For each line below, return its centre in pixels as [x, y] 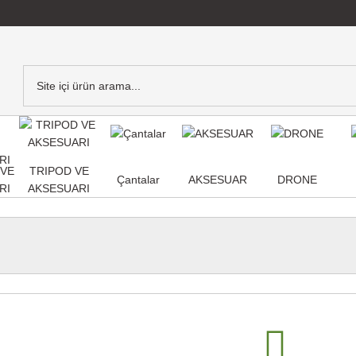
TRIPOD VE [59, 171]
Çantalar [138, 180]
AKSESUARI [59, 188]
